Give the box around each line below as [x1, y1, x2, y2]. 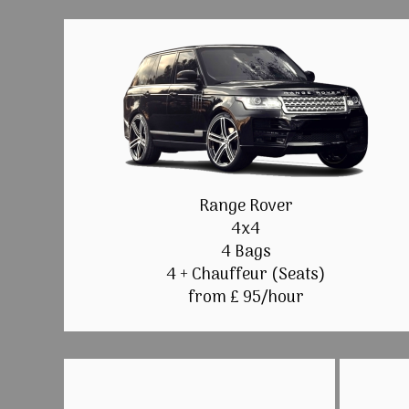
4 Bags [220, 239, 271, 267]
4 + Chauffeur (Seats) [165, 262, 326, 289]
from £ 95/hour [187, 285, 304, 312]
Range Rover [198, 194, 293, 221]
